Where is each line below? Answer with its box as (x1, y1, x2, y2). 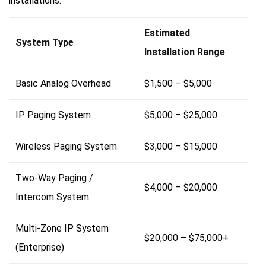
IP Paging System (15, 109, 91, 121)
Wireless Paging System (15, 141, 117, 153)
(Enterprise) (15, 242, 64, 254)
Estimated (144, 27, 190, 39)
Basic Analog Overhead (15, 78, 111, 90)
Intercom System (15, 191, 89, 203)
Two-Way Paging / (15, 172, 93, 184)
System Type (15, 37, 74, 49)
